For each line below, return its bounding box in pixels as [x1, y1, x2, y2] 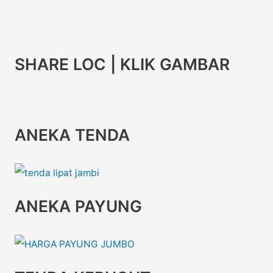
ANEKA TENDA [14, 124, 130, 144]
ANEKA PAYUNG [14, 196, 142, 216]
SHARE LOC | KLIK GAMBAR [14, 54, 230, 74]
